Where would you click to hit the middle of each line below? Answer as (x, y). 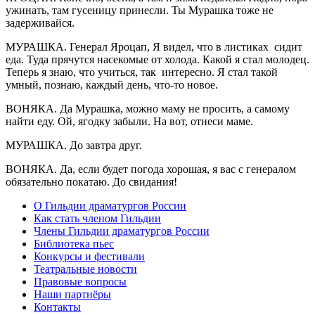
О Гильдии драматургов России (110, 205)
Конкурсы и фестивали (89, 256)
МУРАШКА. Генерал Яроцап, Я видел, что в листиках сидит (154, 46)
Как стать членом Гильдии (97, 218)
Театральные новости (85, 269)
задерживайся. (40, 22)
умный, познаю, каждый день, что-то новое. (112, 84)
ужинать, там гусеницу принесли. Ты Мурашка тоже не (140, 10)
